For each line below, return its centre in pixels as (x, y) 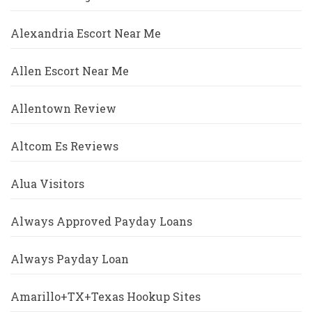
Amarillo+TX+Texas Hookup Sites (106, 297)
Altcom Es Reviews (64, 146)
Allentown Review (63, 109)
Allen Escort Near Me (70, 71)
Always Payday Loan (70, 259)
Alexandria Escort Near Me (86, 33)
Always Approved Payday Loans (101, 221)
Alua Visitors (47, 184)
